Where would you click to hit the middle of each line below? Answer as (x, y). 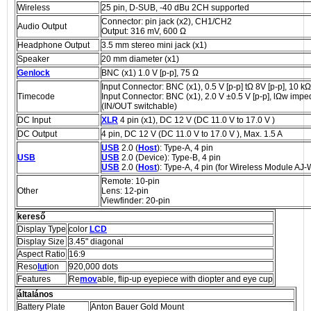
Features (34, 279)
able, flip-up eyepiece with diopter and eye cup (185, 279)
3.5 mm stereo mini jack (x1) (154, 45)
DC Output (37, 134)
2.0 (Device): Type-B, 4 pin (170, 157)
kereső (31, 216)
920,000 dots (93, 266)
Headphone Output (53, 45)
